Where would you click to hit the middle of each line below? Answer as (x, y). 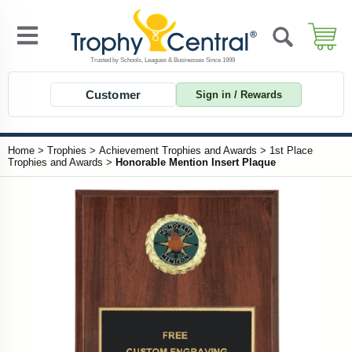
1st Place (291, 150)
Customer (113, 94)
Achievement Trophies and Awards (178, 150)
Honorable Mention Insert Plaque (196, 162)
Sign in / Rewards (239, 94)
